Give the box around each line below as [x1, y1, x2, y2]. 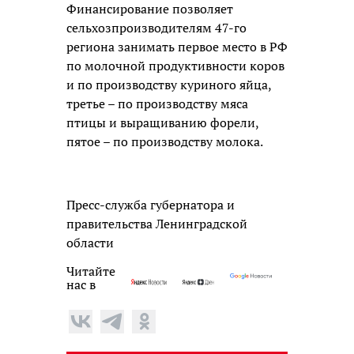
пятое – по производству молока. [66, 132, 263, 150]
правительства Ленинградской [66, 214, 247, 232]
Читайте [66, 262, 115, 280]
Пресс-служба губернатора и [66, 195, 235, 213]
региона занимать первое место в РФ [66, 37, 288, 55]
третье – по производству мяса [66, 94, 248, 112]
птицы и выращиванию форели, [66, 113, 258, 131]
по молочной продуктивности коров [66, 56, 284, 74]
